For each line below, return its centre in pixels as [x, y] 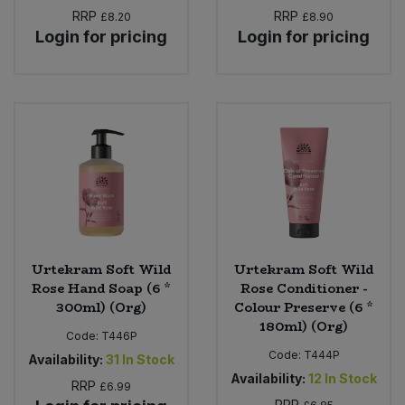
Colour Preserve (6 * [304, 307]
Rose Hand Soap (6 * [101, 288]
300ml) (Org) [101, 307]
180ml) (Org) [304, 326]
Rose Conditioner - [304, 288]
